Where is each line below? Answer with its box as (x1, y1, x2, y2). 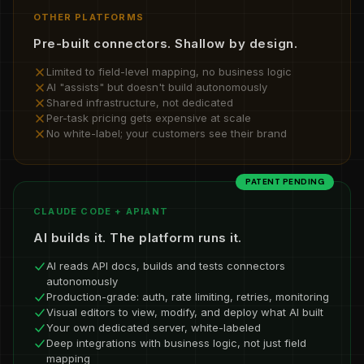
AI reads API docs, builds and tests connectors (46, 259, 285, 272)
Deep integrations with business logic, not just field (46, 336, 306, 349)
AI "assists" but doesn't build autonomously (46, 80, 267, 93)
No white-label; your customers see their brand (46, 127, 287, 140)
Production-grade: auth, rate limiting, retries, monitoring (46, 290, 329, 303)
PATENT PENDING (245, 176, 324, 187)
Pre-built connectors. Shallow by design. (33, 36, 297, 51)
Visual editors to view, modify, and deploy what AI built (46, 305, 323, 318)
